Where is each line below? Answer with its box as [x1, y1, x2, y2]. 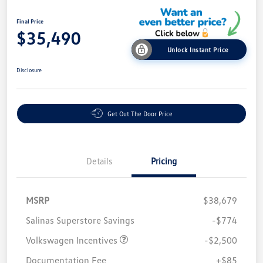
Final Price [16, 18, 43, 25]
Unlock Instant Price [167, 45, 229, 53]
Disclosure [16, 66, 42, 73]
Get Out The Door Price [107, 109, 173, 117]
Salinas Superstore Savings [26, 214, 134, 226]
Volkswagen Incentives [26, 234, 120, 246]
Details [86, 155, 112, 166]
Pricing [151, 155, 177, 166]
